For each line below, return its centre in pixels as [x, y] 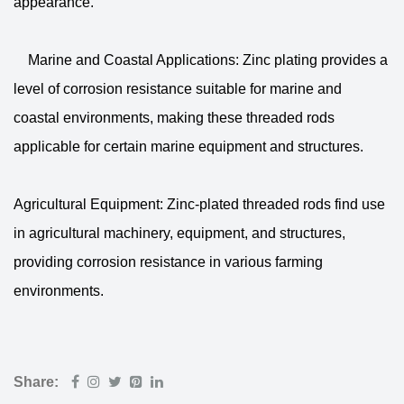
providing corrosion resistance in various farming [168, 262]
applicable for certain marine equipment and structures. [188, 147]
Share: [36, 382]
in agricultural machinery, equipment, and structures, [179, 233]
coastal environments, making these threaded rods [174, 118]
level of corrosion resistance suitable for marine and [178, 89]
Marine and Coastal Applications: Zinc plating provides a [201, 60]
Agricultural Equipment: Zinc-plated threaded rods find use [199, 204]
